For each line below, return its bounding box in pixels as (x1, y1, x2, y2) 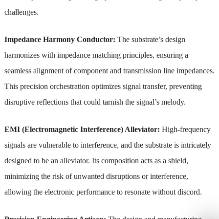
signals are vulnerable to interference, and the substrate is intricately (4, 140, 211, 149)
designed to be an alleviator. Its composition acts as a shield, (4, 156, 188, 165)
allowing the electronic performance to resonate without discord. (4, 187, 202, 196)
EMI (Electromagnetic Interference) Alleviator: (4, 125, 162, 133)
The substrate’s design (117, 35, 185, 44)
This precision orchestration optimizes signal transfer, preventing (4, 82, 202, 90)
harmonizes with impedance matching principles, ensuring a (4, 50, 188, 59)
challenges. (4, 7, 39, 16)
